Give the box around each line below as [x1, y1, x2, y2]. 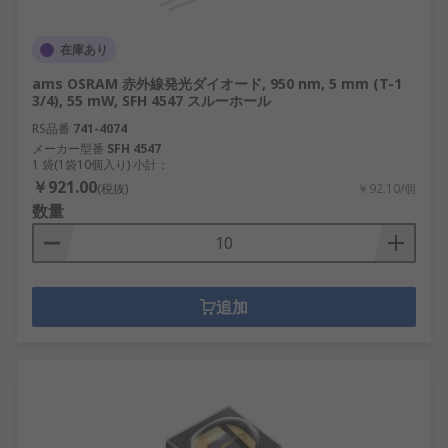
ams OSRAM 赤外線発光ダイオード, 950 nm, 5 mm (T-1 [32, 74, 402, 93]
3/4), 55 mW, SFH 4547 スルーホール [32, 91, 271, 110]
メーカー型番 [32, 140, 104, 157]
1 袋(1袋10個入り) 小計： [32, 156, 169, 173]
